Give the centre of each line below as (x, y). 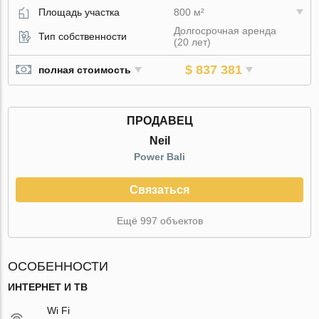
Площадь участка (79, 12)
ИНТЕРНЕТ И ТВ (48, 287)
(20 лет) (193, 42)
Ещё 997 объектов (159, 220)
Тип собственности (83, 36)
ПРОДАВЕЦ (159, 120)
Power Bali (159, 156)
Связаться (159, 189)
